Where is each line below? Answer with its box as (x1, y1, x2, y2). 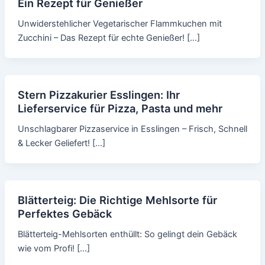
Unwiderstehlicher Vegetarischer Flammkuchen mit (17, 18, 222, 30)
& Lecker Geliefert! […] (17, 138, 105, 149)
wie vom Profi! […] (17, 243, 90, 254)
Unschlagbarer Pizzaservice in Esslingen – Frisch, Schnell (17, 124, 247, 135)
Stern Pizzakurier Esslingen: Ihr (17, 88, 180, 102)
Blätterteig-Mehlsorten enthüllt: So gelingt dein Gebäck (17, 229, 237, 240)
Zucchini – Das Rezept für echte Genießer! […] (17, 33, 200, 44)
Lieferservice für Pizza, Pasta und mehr (17, 102, 222, 115)
